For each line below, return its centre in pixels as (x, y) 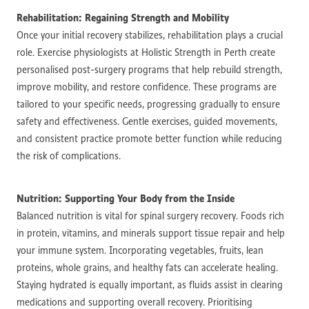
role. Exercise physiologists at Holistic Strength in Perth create (146, 52)
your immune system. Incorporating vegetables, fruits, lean (140, 250)
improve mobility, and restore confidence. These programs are (147, 87)
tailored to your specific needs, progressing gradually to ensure (148, 104)
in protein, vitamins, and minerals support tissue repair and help (151, 233)
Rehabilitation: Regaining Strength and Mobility (123, 17)
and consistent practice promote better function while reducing (149, 138)
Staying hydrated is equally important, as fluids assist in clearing (150, 285)
